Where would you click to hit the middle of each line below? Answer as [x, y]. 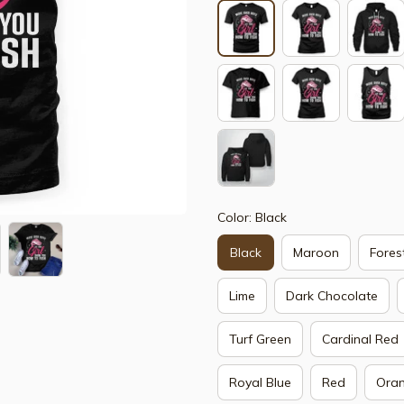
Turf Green [260, 339]
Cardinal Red [360, 339]
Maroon [316, 252]
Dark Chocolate [332, 295]
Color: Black [252, 217]
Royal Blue [260, 382]
